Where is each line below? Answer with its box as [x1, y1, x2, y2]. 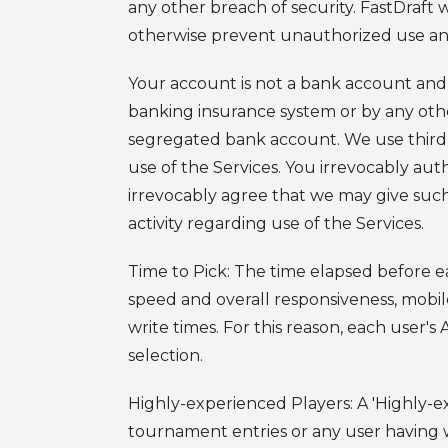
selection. [128, 346, 211, 365]
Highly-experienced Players [128, 394, 350, 413]
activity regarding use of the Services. [128, 214, 424, 233]
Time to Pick [128, 262, 227, 281]
